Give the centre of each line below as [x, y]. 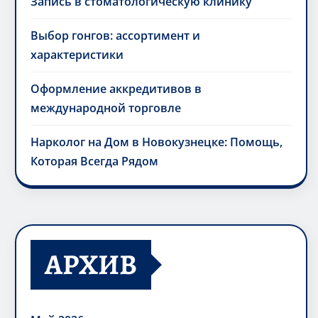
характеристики [77, 55]
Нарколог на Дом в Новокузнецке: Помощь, [157, 142]
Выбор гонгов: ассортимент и [115, 36]
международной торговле [106, 108]
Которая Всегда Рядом [94, 161]
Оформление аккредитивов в [116, 89]
